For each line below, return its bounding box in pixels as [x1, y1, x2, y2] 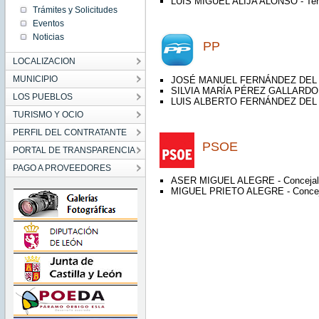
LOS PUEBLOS [12, 92, 73, 102]
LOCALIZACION [12, 56, 75, 66]
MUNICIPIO [12, 74, 58, 84]
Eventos [32, 19, 64, 28]
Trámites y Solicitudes [32, 5, 117, 15]
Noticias [32, 32, 64, 42]
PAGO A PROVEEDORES [12, 163, 111, 173]
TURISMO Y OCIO [12, 110, 83, 120]
